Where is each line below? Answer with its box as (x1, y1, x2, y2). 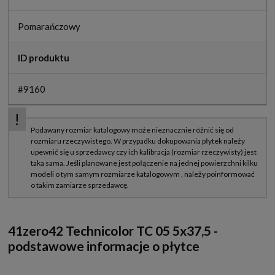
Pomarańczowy (18, 20, 80, 32)
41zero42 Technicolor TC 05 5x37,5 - (8, 222, 218, 238)
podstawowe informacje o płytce (8, 238, 199, 254)
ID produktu (18, 52, 69, 63)
